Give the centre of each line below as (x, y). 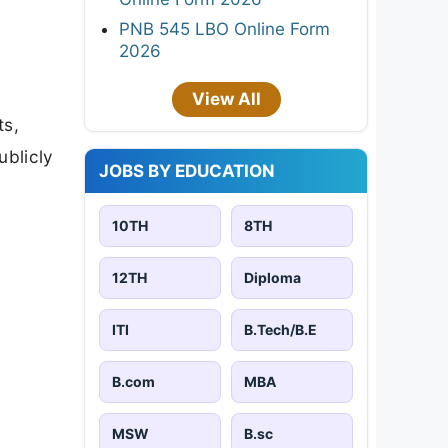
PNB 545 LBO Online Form (224, 28)
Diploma (272, 277)
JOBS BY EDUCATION (187, 170)
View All (226, 98)
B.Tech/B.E (280, 329)
